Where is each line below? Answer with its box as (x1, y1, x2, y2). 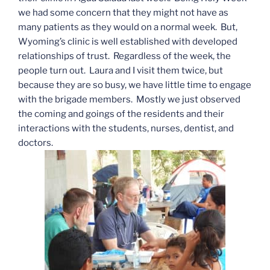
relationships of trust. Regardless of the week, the (18, 51, 231, 62)
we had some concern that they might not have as (18, 7, 228, 19)
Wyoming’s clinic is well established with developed (18, 36, 237, 48)
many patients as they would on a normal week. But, (18, 22, 237, 33)
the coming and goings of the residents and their (18, 108, 224, 120)
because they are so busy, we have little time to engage (18, 80, 251, 91)
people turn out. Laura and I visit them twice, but (18, 65, 223, 77)
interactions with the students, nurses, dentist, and (18, 123, 234, 134)
